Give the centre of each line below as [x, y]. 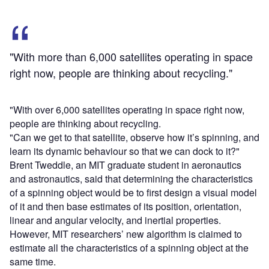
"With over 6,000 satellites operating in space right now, [127, 109]
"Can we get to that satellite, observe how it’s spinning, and [134, 137]
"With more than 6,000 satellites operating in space [131, 56]
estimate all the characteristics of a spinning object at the [129, 247]
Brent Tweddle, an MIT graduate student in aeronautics [125, 165]
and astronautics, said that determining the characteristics [131, 178]
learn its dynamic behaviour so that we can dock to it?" [125, 151]
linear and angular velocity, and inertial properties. [115, 220]
